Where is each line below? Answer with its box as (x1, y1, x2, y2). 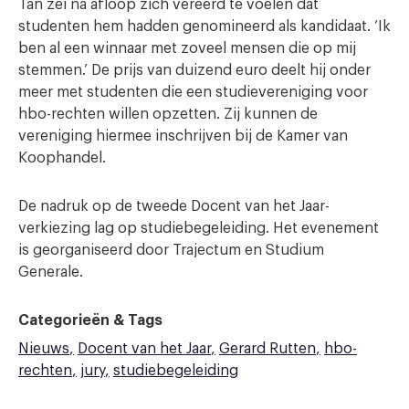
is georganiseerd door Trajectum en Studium (18, 242, 324, 257)
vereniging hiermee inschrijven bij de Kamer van (18, 128, 348, 143)
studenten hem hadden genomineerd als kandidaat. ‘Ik (18, 18, 391, 34)
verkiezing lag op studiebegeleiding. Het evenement (18, 220, 379, 236)
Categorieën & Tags (18, 312, 163, 328)
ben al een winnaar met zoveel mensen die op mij (18, 40, 356, 56)
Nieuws (18, 341, 69, 356)
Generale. (18, 264, 83, 279)
